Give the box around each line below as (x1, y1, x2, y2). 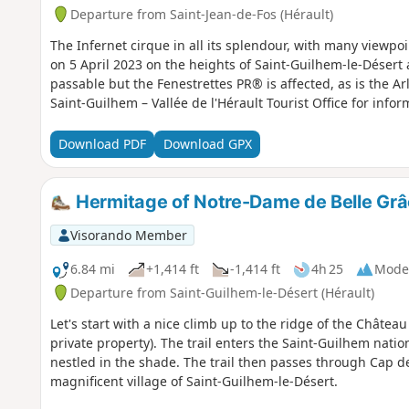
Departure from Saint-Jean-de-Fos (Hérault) (69, 5, 333, 23)
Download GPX (163, 135, 252, 153)
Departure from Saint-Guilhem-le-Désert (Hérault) (69, 283, 374, 301)
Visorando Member (69, 225, 187, 244)
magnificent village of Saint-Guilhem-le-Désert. (49, 372, 338, 390)
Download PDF (58, 135, 146, 153)
